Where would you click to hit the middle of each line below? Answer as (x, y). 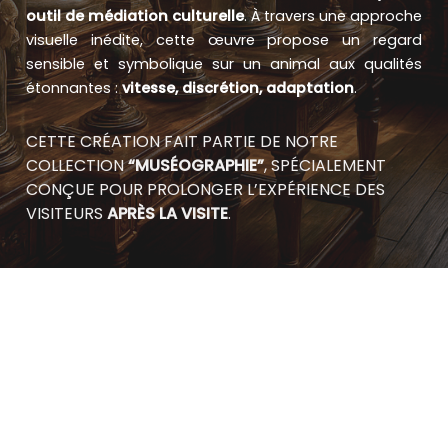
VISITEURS (66, 214)
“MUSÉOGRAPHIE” (196, 166)
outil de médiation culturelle (135, 15)
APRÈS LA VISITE (167, 214)
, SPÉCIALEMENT (325, 166)
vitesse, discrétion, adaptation (238, 87)
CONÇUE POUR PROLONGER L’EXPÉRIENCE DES (205, 190)
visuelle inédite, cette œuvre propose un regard (224, 39)
